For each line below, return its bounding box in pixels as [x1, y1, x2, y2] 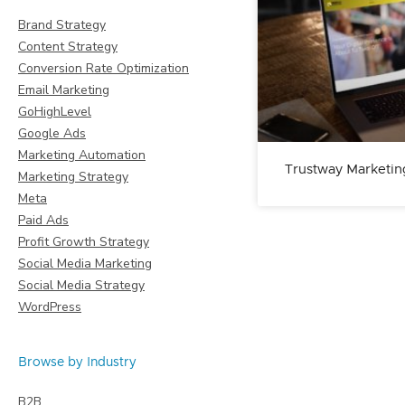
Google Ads [18, 125, 86, 142]
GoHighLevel [18, 103, 91, 120]
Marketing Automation [18, 146, 146, 164]
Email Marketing [18, 81, 109, 99]
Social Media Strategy [18, 277, 145, 294]
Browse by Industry [18, 356, 137, 369]
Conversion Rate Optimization [18, 60, 189, 77]
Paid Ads [18, 212, 69, 229]
